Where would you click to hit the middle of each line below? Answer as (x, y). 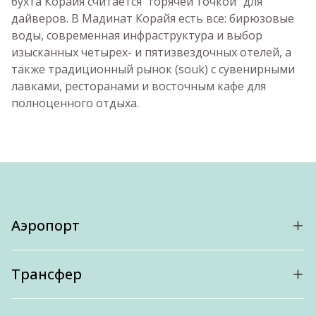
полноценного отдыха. (75, 103)
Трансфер (47, 274)
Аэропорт (45, 225)
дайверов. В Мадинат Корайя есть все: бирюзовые (153, 18)
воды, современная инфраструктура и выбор (137, 35)
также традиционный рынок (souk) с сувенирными (153, 69)
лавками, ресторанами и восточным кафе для (139, 86)
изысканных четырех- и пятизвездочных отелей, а (151, 52)
